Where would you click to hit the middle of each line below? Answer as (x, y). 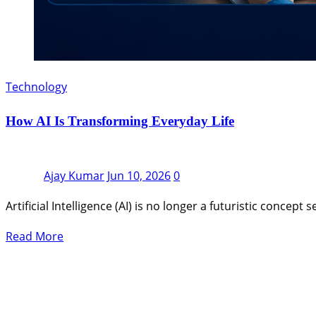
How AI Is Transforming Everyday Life (120, 121)
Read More (35, 237)
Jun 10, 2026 (139, 176)
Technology (36, 86)
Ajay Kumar (74, 176)
